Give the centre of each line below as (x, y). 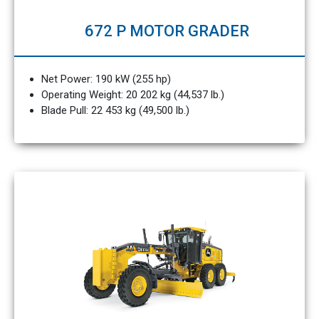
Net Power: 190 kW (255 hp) (106, 79)
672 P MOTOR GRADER (167, 31)
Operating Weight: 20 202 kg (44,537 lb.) (132, 95)
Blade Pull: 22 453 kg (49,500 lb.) (115, 110)
